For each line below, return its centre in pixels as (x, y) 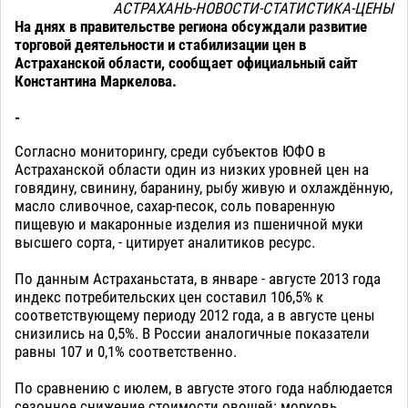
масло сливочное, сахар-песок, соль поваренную (175, 205)
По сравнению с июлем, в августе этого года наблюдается (204, 388)
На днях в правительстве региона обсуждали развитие (191, 26)
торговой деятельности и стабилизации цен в (160, 44)
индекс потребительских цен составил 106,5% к (169, 296)
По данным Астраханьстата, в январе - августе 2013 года (198, 278)
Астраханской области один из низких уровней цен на (192, 169)
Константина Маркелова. (96, 81)
